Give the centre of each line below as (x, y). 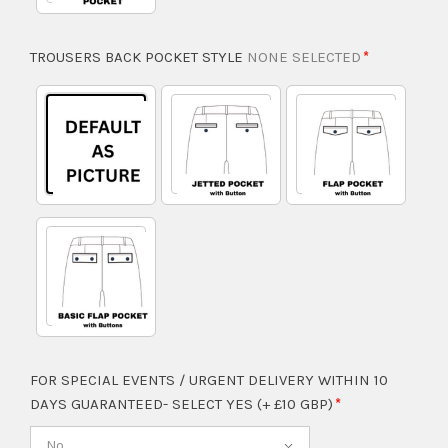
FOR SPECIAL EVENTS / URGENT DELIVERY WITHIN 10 (209, 380)
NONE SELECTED (306, 57)
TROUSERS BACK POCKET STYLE (138, 57)
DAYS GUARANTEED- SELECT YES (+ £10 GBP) (183, 404)
